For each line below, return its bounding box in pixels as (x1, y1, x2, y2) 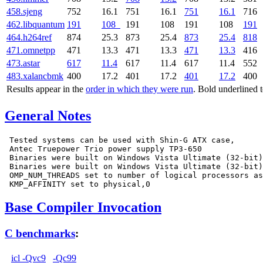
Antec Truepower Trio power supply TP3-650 (5, 144, 202, 153)
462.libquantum (6, 19, 65, 29)
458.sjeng (6, 6, 42, 16)
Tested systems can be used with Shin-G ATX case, (5, 135, 235, 144)
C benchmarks (5, 227, 75, 240)
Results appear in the (6, 83, 86, 94)
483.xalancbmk (6, 70, 63, 81)
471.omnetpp (6, 45, 55, 55)
